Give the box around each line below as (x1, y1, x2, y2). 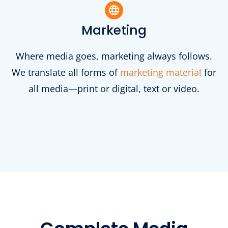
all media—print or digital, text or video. (28, 82, 199, 95)
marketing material (120, 66, 202, 79)
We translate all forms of (12, 66, 120, 79)
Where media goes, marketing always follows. (16, 50, 212, 63)
